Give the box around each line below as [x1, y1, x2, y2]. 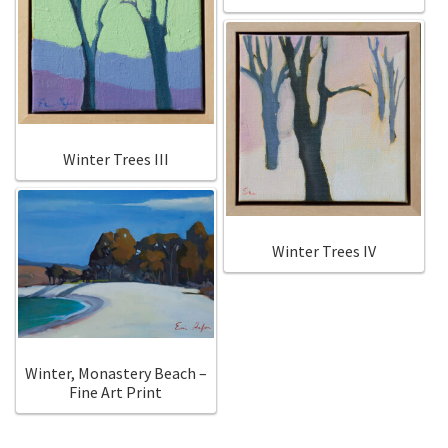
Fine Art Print [69, 381, 163, 402]
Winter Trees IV [271, 241, 376, 262]
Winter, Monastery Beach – [24, 362, 207, 383]
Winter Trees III [62, 149, 169, 170]
